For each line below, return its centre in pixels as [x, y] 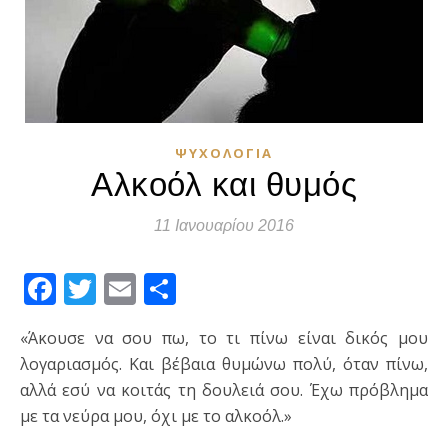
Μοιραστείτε [272, 289]
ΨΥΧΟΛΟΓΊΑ [224, 153]
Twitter [149, 289]
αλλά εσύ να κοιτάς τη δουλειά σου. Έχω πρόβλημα [224, 390]
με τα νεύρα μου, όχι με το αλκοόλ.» [156, 416]
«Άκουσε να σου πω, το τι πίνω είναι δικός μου [29, 338]
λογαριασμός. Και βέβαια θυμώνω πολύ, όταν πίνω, [224, 364]
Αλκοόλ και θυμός [224, 185]
